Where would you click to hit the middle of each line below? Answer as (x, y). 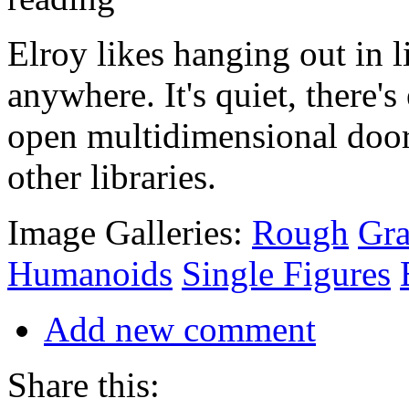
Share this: (84, 384)
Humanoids (90, 273)
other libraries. (112, 176)
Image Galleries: (130, 232)
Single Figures (286, 273)
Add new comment (180, 329)
